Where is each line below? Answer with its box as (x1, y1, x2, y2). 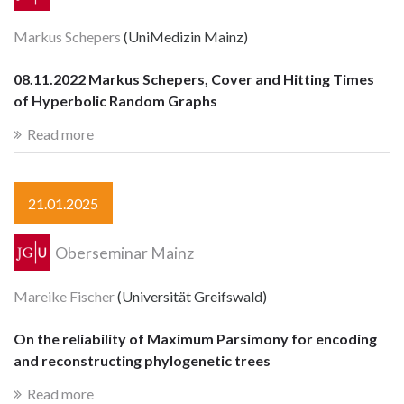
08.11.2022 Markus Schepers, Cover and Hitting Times (14, 69, 374, 87)
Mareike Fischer (14, 288, 115, 306)
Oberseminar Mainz (52, 243, 195, 262)
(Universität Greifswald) (115, 288, 267, 306)
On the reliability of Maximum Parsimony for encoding (14, 329, 377, 347)
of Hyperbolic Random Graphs (14, 91, 217, 109)
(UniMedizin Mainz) (121, 28, 248, 46)
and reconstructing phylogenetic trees (14, 351, 271, 369)
